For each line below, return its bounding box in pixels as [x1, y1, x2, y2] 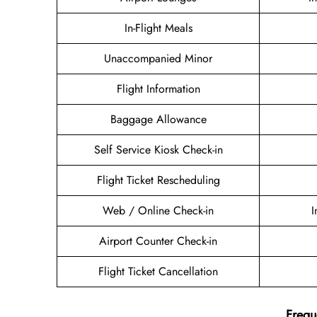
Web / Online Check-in [103, 202, 214, 219]
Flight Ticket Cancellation [98, 263, 218, 279]
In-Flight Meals [124, 19, 192, 36]
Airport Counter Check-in [99, 232, 217, 249]
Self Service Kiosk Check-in [93, 141, 223, 158]
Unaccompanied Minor [104, 50, 212, 67]
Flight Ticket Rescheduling [96, 171, 220, 188]
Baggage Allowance [110, 110, 207, 127]
